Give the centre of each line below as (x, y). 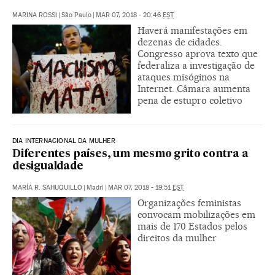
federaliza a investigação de (196, 65)
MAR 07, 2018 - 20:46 (129, 15)
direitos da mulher (177, 238)
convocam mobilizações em (196, 214)
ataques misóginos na (184, 77)
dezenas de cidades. (180, 42)
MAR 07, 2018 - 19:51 (140, 187)
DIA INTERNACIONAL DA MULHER (64, 141)
